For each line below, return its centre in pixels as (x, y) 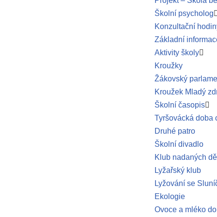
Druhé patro (175, 131)
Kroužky (168, 66)
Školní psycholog (184, 13)
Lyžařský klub (178, 170)
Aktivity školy (177, 53)
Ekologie (170, 196)
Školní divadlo (179, 144)
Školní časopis (179, 105)
